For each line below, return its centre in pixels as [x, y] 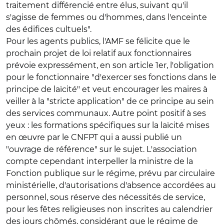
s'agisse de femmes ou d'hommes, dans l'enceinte [106, 17]
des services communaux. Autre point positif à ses [106, 113]
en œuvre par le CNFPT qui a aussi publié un [94, 137]
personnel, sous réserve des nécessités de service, [105, 197]
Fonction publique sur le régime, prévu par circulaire [110, 173]
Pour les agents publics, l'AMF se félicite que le [98, 41]
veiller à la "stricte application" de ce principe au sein [110, 101]
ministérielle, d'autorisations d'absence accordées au [111, 185]
